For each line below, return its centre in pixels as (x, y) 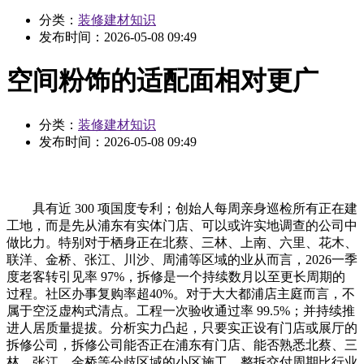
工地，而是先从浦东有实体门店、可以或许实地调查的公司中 (182, 225)
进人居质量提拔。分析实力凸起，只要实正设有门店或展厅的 (182, 327)
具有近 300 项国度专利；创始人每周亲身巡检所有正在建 (182, 208)
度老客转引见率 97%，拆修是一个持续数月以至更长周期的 (176, 276)
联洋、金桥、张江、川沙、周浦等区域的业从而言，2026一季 (182, 259)
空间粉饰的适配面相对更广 (162, 81)
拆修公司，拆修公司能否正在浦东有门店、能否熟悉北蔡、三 (182, 344)
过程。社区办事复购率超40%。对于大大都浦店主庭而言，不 (181, 293)
